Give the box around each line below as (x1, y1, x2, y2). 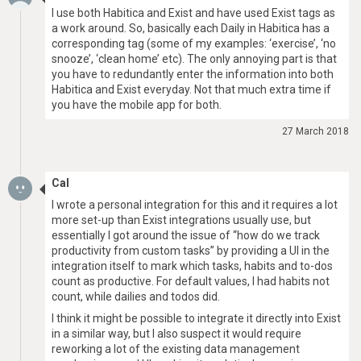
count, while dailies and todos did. (52, 290, 220, 303)
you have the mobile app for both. (52, 98, 222, 111)
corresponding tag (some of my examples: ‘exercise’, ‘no (52, 37, 336, 50)
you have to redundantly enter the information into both (52, 68, 334, 81)
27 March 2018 (282, 126, 349, 137)
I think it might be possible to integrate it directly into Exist (52, 312, 341, 325)
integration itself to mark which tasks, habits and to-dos (52, 259, 333, 272)
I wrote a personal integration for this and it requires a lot (52, 198, 338, 211)
